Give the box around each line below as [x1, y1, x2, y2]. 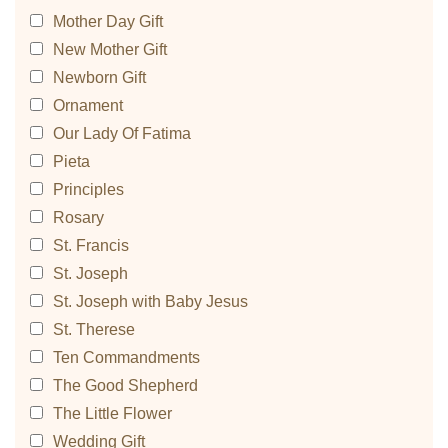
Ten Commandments [53, 349, 200, 366]
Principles [53, 181, 124, 198]
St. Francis [53, 237, 129, 254]
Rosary [53, 209, 104, 226]
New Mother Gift [53, 41, 167, 58]
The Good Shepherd [53, 377, 198, 394]
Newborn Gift [53, 69, 146, 86]
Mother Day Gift [53, 13, 163, 30]
